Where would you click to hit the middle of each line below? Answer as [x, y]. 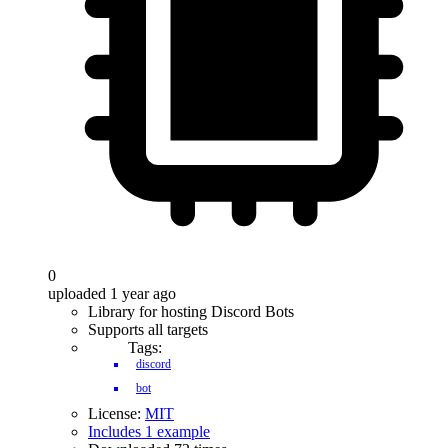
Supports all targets [148, 329]
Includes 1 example [149, 431]
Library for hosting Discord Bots [191, 311]
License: [116, 413]
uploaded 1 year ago [112, 293]
